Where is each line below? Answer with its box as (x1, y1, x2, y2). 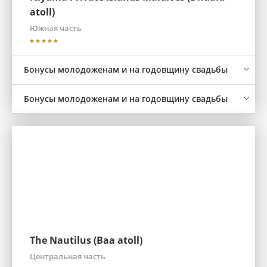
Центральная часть (30, 251, 105, 262)
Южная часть (30, 23, 82, 33)
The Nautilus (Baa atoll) (30, 234, 142, 247)
